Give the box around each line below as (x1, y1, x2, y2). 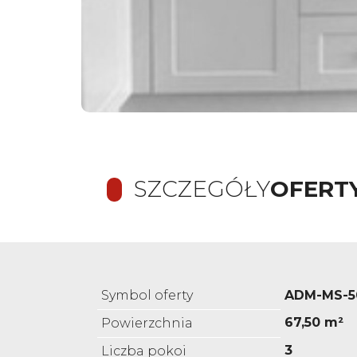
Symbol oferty (101, 288, 193, 304)
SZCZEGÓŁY (134, 175, 270, 203)
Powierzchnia (101, 316, 193, 331)
